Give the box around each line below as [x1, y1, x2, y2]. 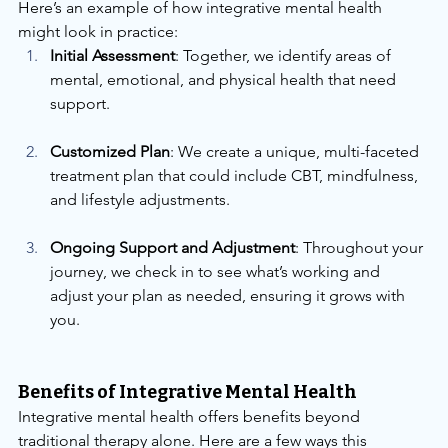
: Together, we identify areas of [175, 45, 395, 65]
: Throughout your [295, 237, 427, 257]
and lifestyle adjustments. [50, 189, 230, 209]
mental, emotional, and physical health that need [50, 69, 400, 89]
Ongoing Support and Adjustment [50, 237, 295, 257]
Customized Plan [50, 141, 170, 161]
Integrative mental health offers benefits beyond [18, 406, 364, 426]
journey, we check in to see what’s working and [50, 261, 384, 281]
